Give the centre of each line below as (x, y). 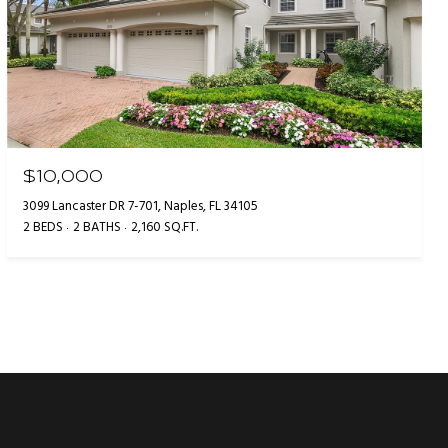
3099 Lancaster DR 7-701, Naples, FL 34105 (141, 206)
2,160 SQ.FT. (165, 227)
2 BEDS (43, 227)
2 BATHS (97, 227)
